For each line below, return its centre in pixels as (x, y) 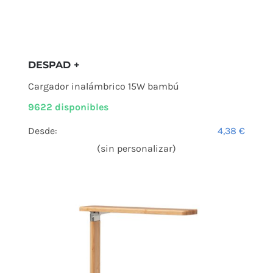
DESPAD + (54, 65)
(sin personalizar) (136, 148)
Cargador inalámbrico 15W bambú (103, 86)
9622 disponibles (68, 107)
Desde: (42, 130)
